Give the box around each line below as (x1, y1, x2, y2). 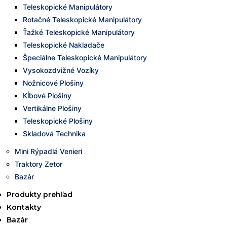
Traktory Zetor (15, 160, 62, 168)
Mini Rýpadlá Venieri (15, 147, 82, 156)
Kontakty (7, 203, 41, 212)
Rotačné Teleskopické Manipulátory (23, 15, 142, 24)
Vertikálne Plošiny (23, 104, 82, 112)
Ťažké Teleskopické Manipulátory (23, 28, 135, 36)
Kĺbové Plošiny (23, 91, 71, 100)
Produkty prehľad (7, 190, 72, 199)
